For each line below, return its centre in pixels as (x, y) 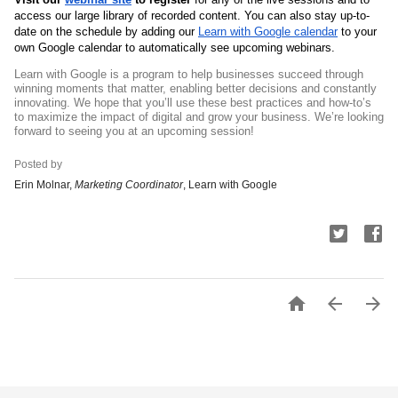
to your (357, 32)
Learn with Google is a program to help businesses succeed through (189, 74)
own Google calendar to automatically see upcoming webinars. (175, 48)
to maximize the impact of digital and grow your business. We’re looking (199, 117)
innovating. (44, 103)
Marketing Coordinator (129, 185)
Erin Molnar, (44, 185)
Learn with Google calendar (268, 32)
